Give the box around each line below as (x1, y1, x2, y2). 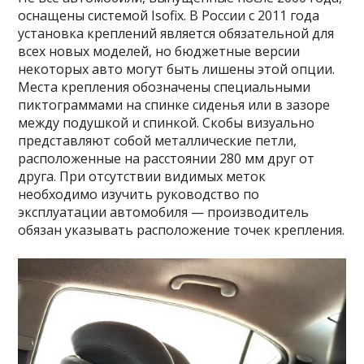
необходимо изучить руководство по (18, 185, 260, 203)
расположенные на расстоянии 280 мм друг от (18, 149, 315, 167)
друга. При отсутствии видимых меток (18, 167, 266, 185)
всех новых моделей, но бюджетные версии (18, 42, 301, 60)
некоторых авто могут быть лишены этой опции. (18, 60, 336, 78)
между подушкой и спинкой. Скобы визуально (18, 114, 315, 132)
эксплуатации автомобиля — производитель (18, 203, 310, 221)
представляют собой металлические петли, (18, 132, 297, 149)
